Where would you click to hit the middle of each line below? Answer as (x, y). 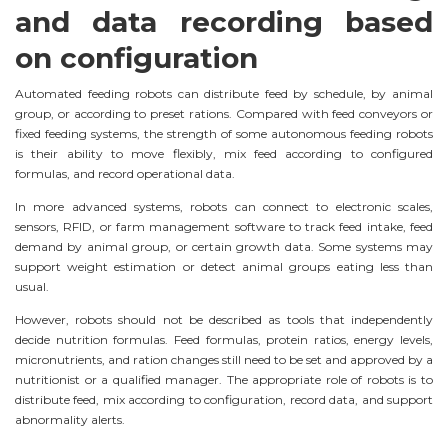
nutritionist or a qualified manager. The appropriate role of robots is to (224, 379)
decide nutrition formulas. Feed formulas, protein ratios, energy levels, (224, 339)
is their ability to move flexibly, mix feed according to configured (224, 154)
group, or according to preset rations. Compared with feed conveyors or (224, 114)
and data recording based (224, 22)
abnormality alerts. (70, 419)
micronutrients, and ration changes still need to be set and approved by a (224, 359)
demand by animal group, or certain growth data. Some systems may (224, 246)
